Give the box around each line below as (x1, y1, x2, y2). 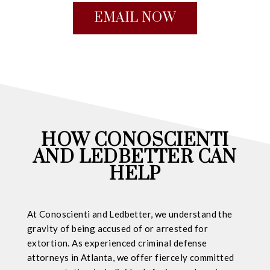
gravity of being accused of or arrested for (27, 223, 208, 234)
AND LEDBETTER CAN (33, 146, 237, 169)
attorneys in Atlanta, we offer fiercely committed (27, 252, 234, 263)
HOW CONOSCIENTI (41, 129, 229, 152)
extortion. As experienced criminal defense (27, 237, 207, 249)
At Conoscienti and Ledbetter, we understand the (27, 209, 233, 220)
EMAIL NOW (93, 10, 177, 27)
